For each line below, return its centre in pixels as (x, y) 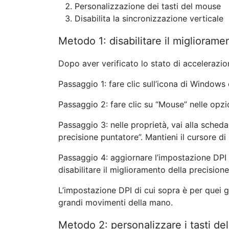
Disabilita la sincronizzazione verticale (149, 18)
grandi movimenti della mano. (116, 202)
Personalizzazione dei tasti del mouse (148, 6)
